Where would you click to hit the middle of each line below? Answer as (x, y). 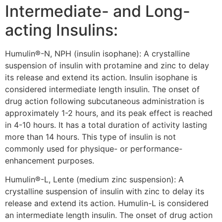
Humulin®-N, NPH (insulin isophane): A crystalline (97, 53)
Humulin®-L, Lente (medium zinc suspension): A (94, 180)
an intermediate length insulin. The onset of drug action (109, 215)
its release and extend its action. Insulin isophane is (101, 77)
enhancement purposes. (50, 160)
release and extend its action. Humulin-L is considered (107, 203)
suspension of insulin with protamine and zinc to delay (107, 65)
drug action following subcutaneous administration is (105, 101)
